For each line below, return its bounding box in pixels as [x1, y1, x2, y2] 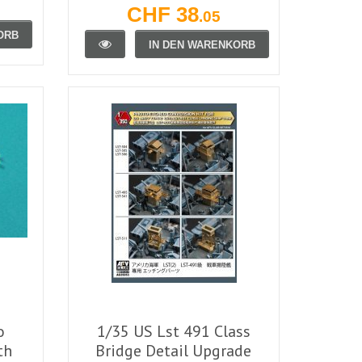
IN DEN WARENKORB [148, 38, 255, 51]
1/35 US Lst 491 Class [96, 320, 250, 342]
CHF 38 [126, 2, 199, 26]
